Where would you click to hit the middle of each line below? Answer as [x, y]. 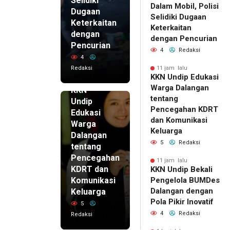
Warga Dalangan [180, 88]
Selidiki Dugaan [178, 17]
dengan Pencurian [184, 39]
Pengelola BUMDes [185, 180]
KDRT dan [90, 169]
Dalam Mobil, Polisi [185, 6]
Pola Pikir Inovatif [182, 202]
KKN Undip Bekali [181, 170]
